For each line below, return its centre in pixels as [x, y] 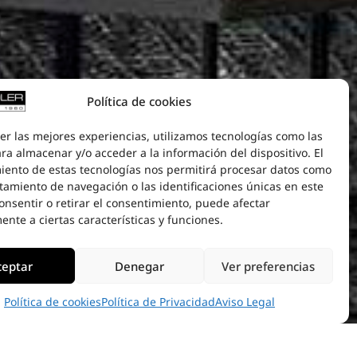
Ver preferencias [269, 266]
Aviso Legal [245, 302]
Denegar [139, 266]
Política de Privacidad [158, 302]
